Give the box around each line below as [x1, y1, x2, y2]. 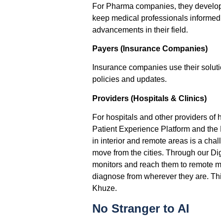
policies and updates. [92, 75, 167, 84]
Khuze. [92, 184, 117, 193]
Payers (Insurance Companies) [92, 44, 208, 53]
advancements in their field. [92, 25, 188, 34]
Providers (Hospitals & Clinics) [92, 94, 207, 103]
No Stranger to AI [92, 201, 189, 215]
